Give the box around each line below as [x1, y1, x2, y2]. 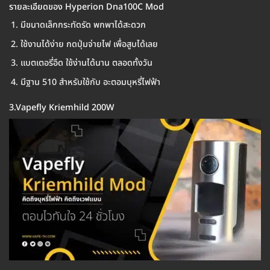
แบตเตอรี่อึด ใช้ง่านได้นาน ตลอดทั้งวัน [20, 57, 152, 70]
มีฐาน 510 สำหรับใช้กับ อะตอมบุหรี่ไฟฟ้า [20, 76, 160, 89]
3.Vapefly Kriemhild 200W [9, 101, 115, 114]
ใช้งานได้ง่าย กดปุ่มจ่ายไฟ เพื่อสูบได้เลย [20, 37, 158, 51]
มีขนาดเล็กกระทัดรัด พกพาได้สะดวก [20, 19, 146, 32]
